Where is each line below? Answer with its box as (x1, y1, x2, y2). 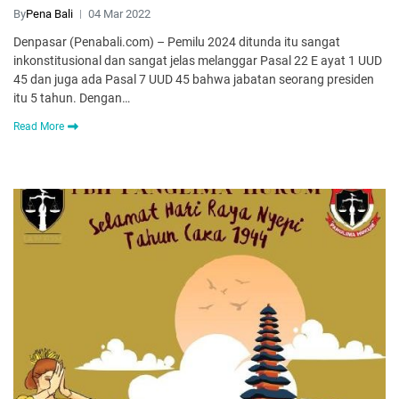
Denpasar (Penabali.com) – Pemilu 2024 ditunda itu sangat (13, 35, 340, 50)
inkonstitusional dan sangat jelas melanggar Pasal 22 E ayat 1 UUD (13, 53, 382, 69)
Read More (13, 120, 64, 134)
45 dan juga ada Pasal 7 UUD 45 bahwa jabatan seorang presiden (13, 72, 374, 87)
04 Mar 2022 (88, 7, 151, 21)
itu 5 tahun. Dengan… (13, 91, 130, 106)
